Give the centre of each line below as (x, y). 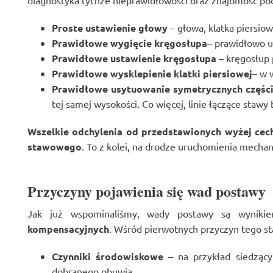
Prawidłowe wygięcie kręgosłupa (129, 43)
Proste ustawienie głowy (110, 28)
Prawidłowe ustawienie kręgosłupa (134, 58)
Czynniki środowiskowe (108, 256)
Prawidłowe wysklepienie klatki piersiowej (152, 73)
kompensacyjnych (68, 229)
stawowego (55, 147)
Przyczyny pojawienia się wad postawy (147, 191)
